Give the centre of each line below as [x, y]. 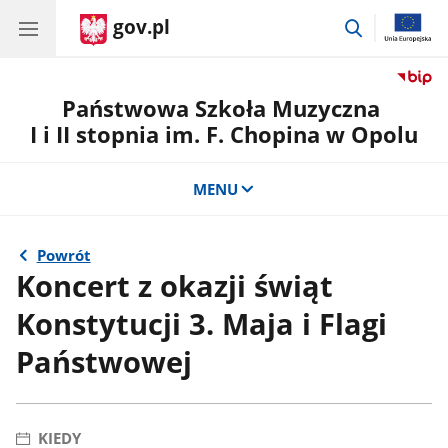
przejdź [389, 24]
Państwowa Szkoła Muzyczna [224, 108]
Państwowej [104, 361]
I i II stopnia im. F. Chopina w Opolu [224, 134]
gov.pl [141, 27]
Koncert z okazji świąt [175, 285]
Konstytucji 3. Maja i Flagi [202, 323]
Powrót [63, 255]
